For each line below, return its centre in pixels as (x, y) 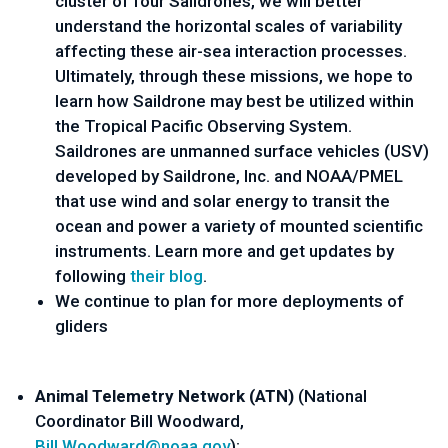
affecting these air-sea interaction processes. (231, 51)
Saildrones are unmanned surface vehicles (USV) (242, 151)
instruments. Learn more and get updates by (224, 251)
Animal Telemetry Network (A (150, 396)
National (335, 396)
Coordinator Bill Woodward (137, 421)
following (92, 276)
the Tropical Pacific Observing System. (203, 126)
